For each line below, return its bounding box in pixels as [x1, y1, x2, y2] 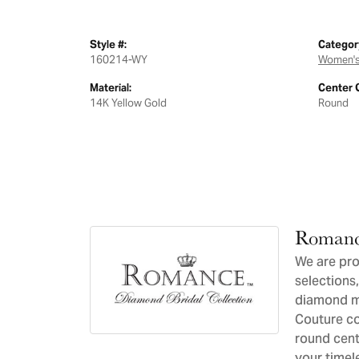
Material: [90, 81, 131, 95]
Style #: [90, 38, 127, 51]
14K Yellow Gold [90, 96, 167, 110]
